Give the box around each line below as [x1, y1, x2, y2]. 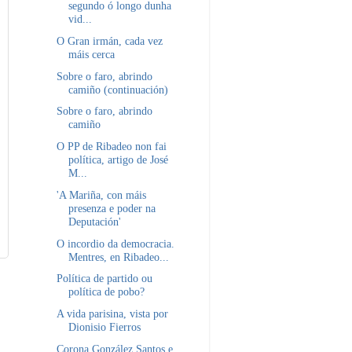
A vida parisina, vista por [56, 307, 168, 321]
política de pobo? [68, 285, 145, 299]
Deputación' [68, 214, 121, 228]
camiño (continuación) [68, 82, 168, 96]
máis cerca [68, 47, 115, 60]
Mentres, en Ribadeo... [68, 250, 169, 263]
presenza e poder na [68, 201, 156, 214]
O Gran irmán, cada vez [56, 34, 163, 47]
